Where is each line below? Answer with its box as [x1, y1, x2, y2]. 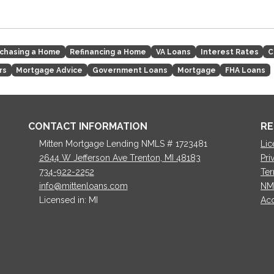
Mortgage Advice [16, 65, 83, 75]
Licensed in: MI [39, 195, 98, 205]
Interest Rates [200, 47, 259, 56]
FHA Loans [225, 65, 266, 75]
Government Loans [92, 65, 168, 75]
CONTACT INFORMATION [28, 120, 147, 132]
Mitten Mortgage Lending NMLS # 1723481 [39, 139, 207, 149]
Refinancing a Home [70, 47, 147, 56]
